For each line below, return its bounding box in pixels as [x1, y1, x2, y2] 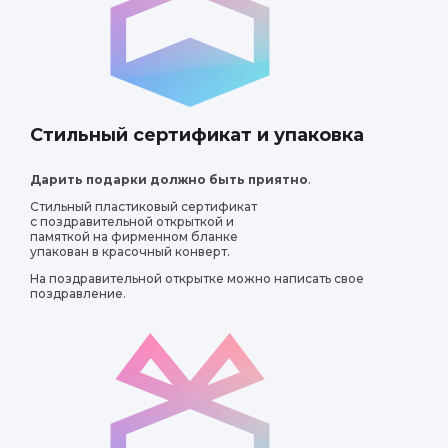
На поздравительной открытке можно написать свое [30, 271, 364, 286]
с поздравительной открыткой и [30, 214, 234, 229]
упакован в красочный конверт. [30, 244, 230, 259]
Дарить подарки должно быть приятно [30, 172, 308, 187]
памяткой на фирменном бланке [30, 229, 238, 244]
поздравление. [30, 286, 126, 301]
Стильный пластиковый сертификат [30, 199, 257, 214]
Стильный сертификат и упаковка [30, 124, 364, 146]
